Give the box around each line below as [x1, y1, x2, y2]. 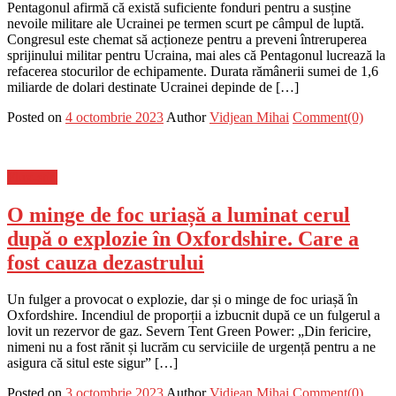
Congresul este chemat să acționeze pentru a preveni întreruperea [7, 31, 367, 47]
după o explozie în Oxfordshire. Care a [7, 226, 359, 250]
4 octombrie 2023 [65, 109, 164, 125]
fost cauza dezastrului [7, 250, 204, 274]
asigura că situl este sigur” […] [7, 355, 178, 371]
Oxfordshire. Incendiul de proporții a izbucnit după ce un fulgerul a [7, 308, 380, 324]
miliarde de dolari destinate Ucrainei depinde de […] [7, 79, 299, 95]
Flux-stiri [7, 169, 57, 185]
